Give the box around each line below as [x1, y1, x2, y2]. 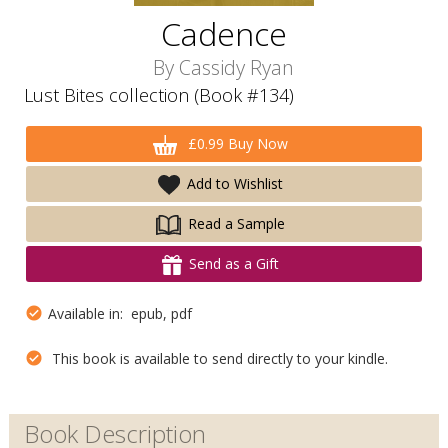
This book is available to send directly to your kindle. [43, 349, 388, 368]
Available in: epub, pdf [43, 304, 192, 323]
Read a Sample [187, 214, 285, 233]
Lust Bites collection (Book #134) [23, 83, 294, 107]
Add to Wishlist [186, 174, 283, 193]
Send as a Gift [189, 254, 279, 273]
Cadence [160, 12, 287, 55]
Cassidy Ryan [179, 54, 295, 81]
